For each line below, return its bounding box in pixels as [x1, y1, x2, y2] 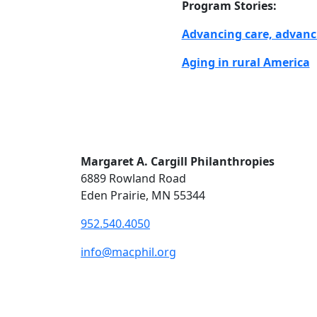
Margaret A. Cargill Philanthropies [81, 154, 275, 169]
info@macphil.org [81, 244, 176, 260]
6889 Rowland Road [81, 171, 186, 186]
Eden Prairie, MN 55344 [81, 188, 205, 203]
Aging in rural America [181, 54, 310, 70]
